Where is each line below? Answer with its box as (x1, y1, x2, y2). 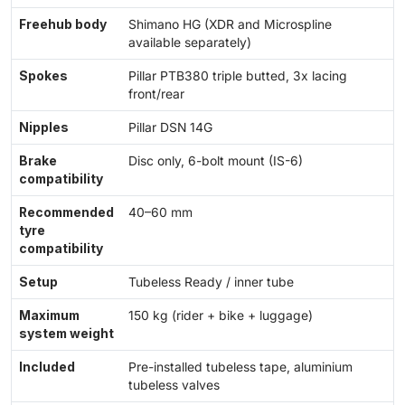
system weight (19, 326, 114, 342)
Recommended (19, 205, 114, 221)
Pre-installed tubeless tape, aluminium (128, 360, 353, 375)
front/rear (128, 87, 184, 102)
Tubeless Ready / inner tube (128, 275, 294, 290)
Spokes (19, 69, 68, 84)
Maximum (19, 308, 80, 324)
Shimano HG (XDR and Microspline (128, 17, 332, 33)
